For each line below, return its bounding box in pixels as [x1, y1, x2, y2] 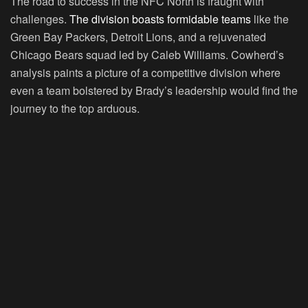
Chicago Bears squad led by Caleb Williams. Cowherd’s [10, 47, 284, 63]
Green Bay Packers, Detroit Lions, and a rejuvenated [10, 29, 266, 45]
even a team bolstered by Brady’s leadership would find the [10, 82, 298, 99]
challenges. [10, 11, 69, 27]
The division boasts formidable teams [69, 11, 251, 27]
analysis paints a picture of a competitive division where [10, 65, 280, 81]
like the [251, 11, 289, 27]
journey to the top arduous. [10, 100, 140, 117]
